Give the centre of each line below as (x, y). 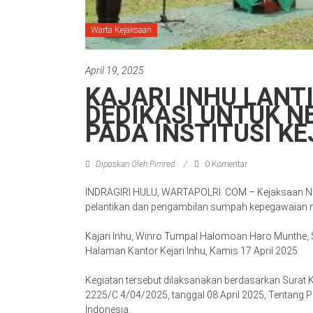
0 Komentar (225, 165)
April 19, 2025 (115, 71)
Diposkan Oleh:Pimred (135, 165)
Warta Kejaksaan (121, 30)
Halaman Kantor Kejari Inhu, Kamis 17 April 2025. (192, 251)
